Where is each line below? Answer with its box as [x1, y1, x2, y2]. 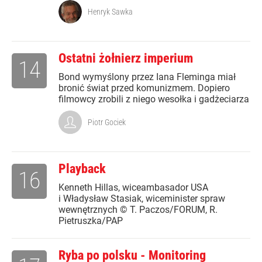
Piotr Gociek [88, 118, 126, 127]
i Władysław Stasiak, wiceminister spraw [58, 193, 225, 205]
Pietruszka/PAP [58, 215, 123, 227]
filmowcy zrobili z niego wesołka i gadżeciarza [58, 94, 249, 105]
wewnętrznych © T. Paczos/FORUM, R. [58, 204, 218, 216]
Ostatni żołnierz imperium [58, 51, 193, 66]
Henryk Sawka [88, 7, 133, 17]
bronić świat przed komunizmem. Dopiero [58, 82, 230, 94]
